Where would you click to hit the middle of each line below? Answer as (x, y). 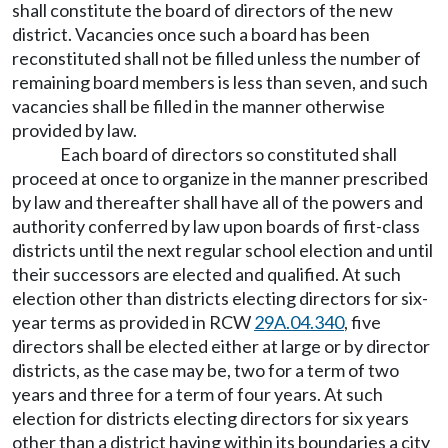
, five (362, 322)
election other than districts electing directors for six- (220, 298)
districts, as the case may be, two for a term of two (205, 370)
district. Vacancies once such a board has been (191, 34)
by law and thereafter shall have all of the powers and (217, 202)
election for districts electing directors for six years (210, 418)
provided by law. (74, 130)
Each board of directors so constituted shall (228, 154)
